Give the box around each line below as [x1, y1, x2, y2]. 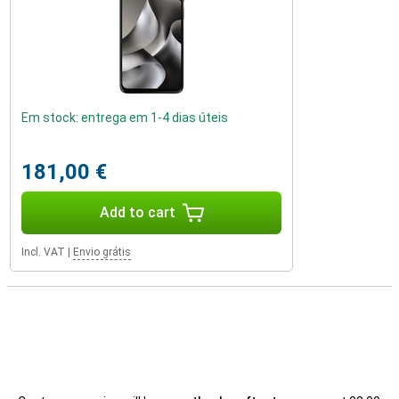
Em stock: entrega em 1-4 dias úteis [21, 110, 228, 125]
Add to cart [99, 203, 175, 221]
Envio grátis [73, 245, 131, 258]
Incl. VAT [21, 245, 65, 258]
